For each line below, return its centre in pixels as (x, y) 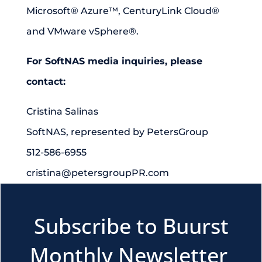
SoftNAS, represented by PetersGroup (117, 132)
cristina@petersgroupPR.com (97, 173)
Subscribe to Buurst (131, 226)
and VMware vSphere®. (82, 31)
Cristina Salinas (62, 111)
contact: (46, 82)
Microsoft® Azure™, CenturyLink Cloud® (123, 11)
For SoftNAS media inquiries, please (114, 61)
